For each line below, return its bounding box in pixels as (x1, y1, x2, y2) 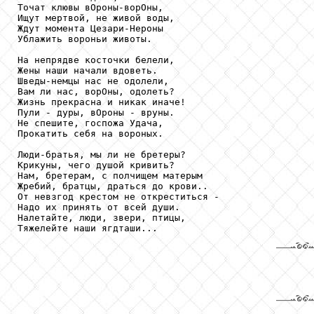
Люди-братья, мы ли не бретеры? (18, 149, 186, 160)
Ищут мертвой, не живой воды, (18, 12, 175, 23)
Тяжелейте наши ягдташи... (18, 222, 158, 233)
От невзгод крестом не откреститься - (18, 191, 219, 202)
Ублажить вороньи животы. (18, 33, 152, 44)
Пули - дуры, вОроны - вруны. (18, 107, 175, 118)
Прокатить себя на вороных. (18, 128, 163, 139)
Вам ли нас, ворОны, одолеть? (18, 86, 175, 97)
